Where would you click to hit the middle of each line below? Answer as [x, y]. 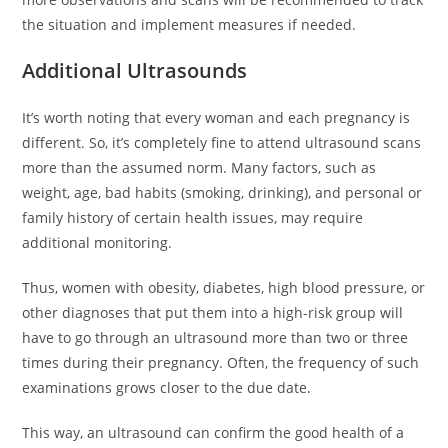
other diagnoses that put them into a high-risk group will [213, 312]
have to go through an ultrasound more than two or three [215, 337]
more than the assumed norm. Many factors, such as [199, 167]
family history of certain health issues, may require [193, 217]
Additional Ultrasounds [135, 70]
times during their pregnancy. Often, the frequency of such [221, 362]
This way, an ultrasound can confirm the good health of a [213, 432]
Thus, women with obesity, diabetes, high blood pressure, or [224, 287]
